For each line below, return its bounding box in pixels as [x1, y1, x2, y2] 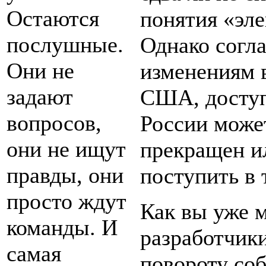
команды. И [7, 215, 118, 240]
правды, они [7, 163, 123, 188]
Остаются [7, 6, 99, 31]
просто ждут [7, 189, 126, 214]
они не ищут [7, 137, 126, 162]
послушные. [7, 32, 123, 58]
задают [7, 84, 73, 110]
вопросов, [7, 110, 102, 136]
